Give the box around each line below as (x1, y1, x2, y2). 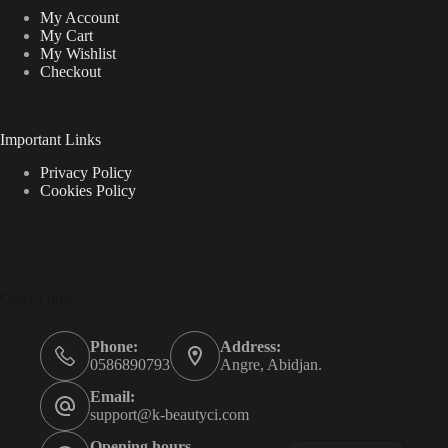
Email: (90, 388, 135, 406)
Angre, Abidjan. (220, 356, 322, 374)
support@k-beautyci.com (90, 406, 249, 424)
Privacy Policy (40, 164, 132, 182)
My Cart (40, 27, 93, 45)
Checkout (40, 63, 101, 81)
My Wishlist (40, 45, 116, 63)
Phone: (90, 338, 138, 356)
